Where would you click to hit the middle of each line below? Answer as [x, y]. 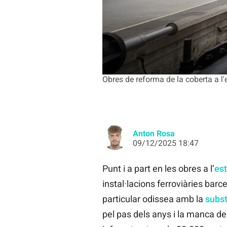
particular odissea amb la [154, 199]
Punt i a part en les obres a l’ [158, 168]
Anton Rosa [154, 133]
